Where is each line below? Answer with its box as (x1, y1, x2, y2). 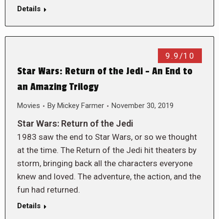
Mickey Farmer (57, 101, 104, 110)
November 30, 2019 (111, 101, 174, 110)
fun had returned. (17, 185, 80, 195)
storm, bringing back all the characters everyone (17, 158, 193, 168)
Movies (17, 101, 40, 110)
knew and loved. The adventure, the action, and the (17, 172, 201, 181)
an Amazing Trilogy (17, 81, 99, 93)
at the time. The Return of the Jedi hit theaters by (17, 145, 197, 155)
